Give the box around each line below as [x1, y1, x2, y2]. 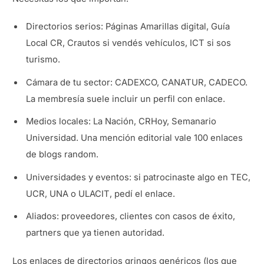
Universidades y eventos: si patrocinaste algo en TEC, [26, 171, 251, 183]
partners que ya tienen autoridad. [26, 227, 165, 239]
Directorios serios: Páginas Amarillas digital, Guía [26, 21, 230, 32]
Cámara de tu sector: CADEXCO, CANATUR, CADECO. [26, 77, 248, 88]
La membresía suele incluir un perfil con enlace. [26, 93, 226, 104]
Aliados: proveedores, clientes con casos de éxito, [26, 211, 236, 222]
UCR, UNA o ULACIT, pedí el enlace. [26, 188, 176, 199]
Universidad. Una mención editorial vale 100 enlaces [26, 133, 243, 144]
